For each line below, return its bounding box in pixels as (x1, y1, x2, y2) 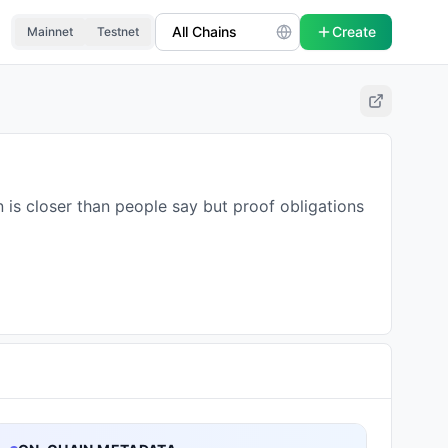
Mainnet (27, 24, 73, 39)
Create (332, 23, 376, 40)
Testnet (97, 24, 139, 39)
